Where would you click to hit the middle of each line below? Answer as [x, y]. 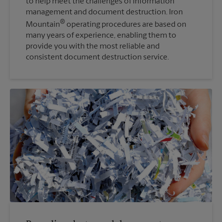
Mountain [43, 25]
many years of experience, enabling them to [101, 35]
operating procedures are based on [126, 25]
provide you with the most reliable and [93, 46]
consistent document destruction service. [97, 57]
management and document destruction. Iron [104, 12]
